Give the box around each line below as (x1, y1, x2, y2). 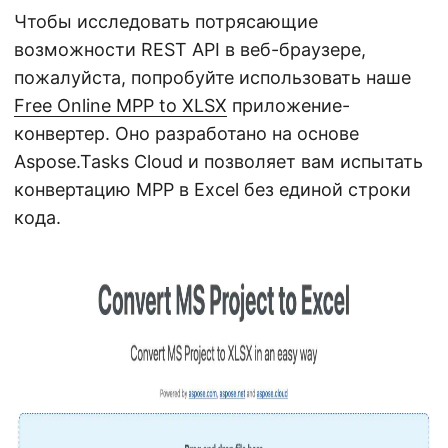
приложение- (227, 95, 350, 117)
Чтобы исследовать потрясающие (14, 11, 318, 33)
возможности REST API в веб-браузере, (14, 39, 366, 61)
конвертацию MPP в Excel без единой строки (14, 179, 411, 201)
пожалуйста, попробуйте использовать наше (14, 67, 411, 89)
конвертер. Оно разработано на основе (14, 123, 359, 145)
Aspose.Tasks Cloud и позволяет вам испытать (14, 151, 423, 173)
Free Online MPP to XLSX (14, 95, 227, 117)
